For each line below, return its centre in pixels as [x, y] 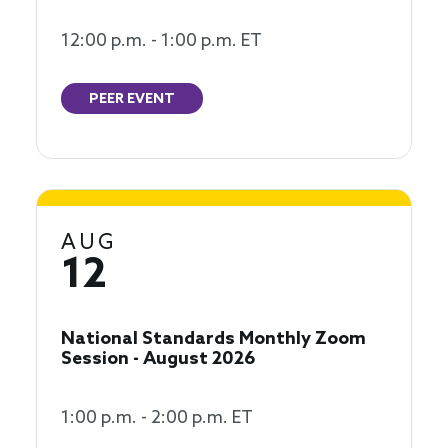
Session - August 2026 [158, 359]
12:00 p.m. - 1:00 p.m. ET [161, 41]
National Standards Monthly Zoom [213, 339]
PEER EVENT [132, 100]
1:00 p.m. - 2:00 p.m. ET [157, 418]
